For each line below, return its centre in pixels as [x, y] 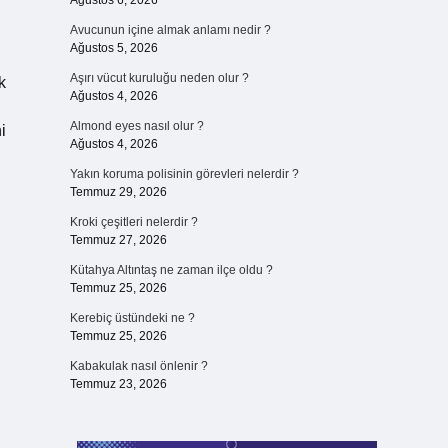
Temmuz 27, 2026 [118, 240]
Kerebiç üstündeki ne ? [132, 318]
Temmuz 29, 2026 [118, 192]
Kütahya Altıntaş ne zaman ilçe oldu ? [171, 270]
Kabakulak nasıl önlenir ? [138, 366]
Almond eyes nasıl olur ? [136, 126]
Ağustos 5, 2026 [113, 48]
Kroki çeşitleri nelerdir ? [133, 222]
